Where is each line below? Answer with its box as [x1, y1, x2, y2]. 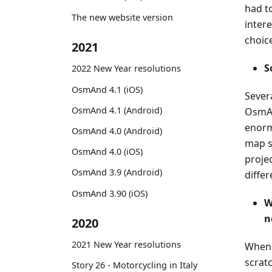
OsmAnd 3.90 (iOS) [72, 187, 148, 199]
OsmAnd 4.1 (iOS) [72, 83, 143, 95]
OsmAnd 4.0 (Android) [72, 124, 162, 137]
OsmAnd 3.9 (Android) [72, 166, 162, 178]
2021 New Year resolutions [72, 239, 181, 251]
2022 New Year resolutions [72, 63, 181, 75]
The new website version [72, 11, 173, 23]
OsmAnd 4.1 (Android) [72, 104, 162, 116]
